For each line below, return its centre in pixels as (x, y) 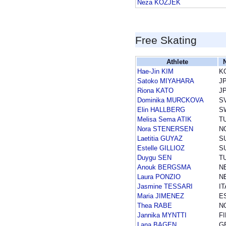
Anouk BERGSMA (164, 167)
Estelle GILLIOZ (161, 148)
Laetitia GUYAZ (160, 139)
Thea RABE (155, 206)
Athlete (177, 62)
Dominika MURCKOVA (171, 100)
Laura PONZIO (159, 177)
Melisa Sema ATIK (164, 120)
